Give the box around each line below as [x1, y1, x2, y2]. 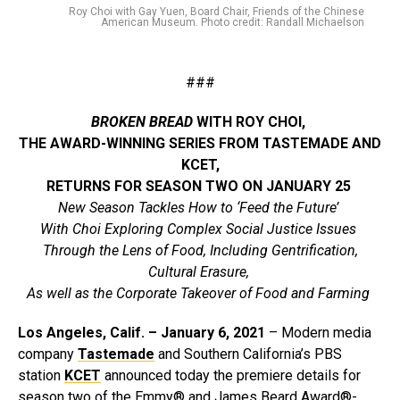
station [18, 367, 61, 385]
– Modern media [265, 324, 371, 342]
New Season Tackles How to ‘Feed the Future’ [58, 199, 342, 217]
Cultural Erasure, [147, 263, 253, 281]
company [18, 346, 78, 363]
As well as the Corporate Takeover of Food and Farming [27, 285, 373, 303]
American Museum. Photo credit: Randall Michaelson [101, 16, 364, 29]
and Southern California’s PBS [158, 346, 342, 363]
